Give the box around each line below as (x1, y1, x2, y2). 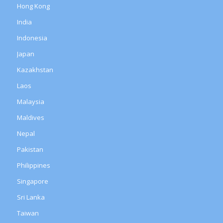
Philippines (16, 161, 50, 170)
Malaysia (16, 97, 44, 107)
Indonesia (16, 33, 47, 43)
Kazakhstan (16, 65, 53, 75)
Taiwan (16, 209, 39, 218)
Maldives (16, 113, 44, 122)
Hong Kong (16, 1, 50, 11)
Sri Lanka (16, 193, 45, 202)
